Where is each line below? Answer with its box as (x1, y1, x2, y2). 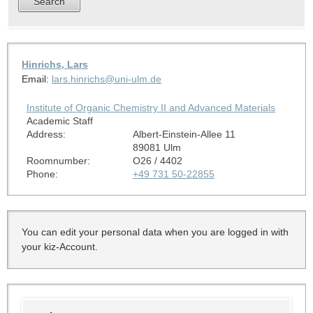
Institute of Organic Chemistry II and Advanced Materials (26, 101, 275, 113)
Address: (26, 128, 66, 140)
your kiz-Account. (21, 240, 98, 252)
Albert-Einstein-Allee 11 (132, 128, 235, 140)
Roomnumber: (26, 154, 90, 166)
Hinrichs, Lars (21, 58, 88, 70)
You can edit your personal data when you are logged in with (21, 226, 289, 238)
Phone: (26, 168, 58, 180)
